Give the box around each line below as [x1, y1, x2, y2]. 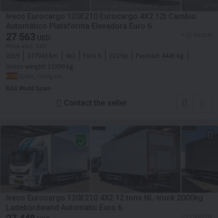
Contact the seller [63, 98, 127, 108]
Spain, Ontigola [18, 71, 62, 80]
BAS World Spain [6, 85, 51, 92]
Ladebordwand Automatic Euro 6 [6, 202, 122, 212]
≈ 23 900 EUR [182, 31, 212, 38]
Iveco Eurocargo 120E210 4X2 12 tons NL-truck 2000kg [6, 193, 203, 202]
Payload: [136, 51, 162, 60]
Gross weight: [6, 61, 48, 71]
